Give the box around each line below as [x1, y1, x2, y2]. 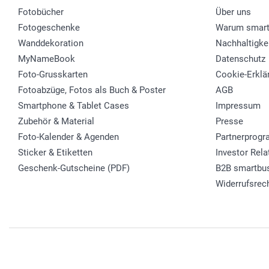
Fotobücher [18, 6, 64, 17]
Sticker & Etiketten [18, 147, 92, 158]
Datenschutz [215, 53, 265, 64]
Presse [215, 115, 243, 127]
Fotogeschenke [18, 22, 80, 33]
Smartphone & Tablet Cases [18, 100, 129, 111]
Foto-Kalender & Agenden [18, 131, 119, 142]
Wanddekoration [18, 37, 83, 49]
